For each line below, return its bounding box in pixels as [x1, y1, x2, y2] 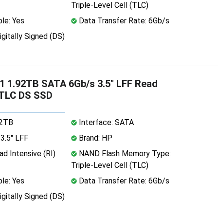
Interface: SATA [76, 117, 134, 127]
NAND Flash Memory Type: [76, 148, 171, 158]
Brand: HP [76, 133, 112, 143]
